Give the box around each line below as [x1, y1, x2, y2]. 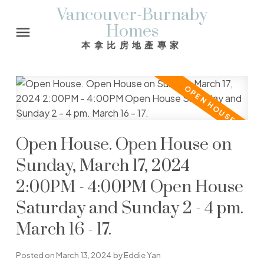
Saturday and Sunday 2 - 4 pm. [15, 198, 243, 220]
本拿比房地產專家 [81, 39, 183, 50]
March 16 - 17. [15, 219, 111, 241]
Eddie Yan [123, 250, 161, 260]
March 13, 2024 [55, 250, 111, 260]
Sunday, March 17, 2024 [15, 156, 190, 177]
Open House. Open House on [15, 134, 232, 156]
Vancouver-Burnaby [57, 5, 207, 26]
